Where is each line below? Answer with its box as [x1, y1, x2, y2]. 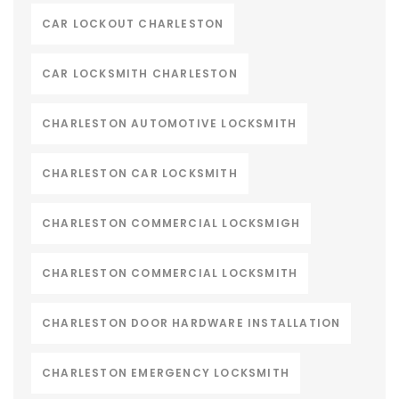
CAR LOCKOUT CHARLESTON [42, 16, 224, 32]
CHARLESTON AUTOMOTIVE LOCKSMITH [42, 116, 297, 132]
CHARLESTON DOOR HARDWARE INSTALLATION [42, 315, 341, 331]
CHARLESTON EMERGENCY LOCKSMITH [42, 365, 289, 381]
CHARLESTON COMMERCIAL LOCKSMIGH [42, 216, 301, 232]
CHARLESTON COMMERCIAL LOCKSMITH [42, 265, 298, 281]
